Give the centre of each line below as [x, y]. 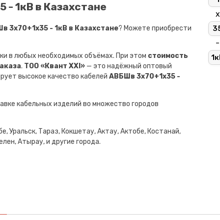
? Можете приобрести [155, 28]
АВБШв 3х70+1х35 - [145, 76]
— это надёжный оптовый [128, 66]
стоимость [168, 55]
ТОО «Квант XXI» [55, 66]
